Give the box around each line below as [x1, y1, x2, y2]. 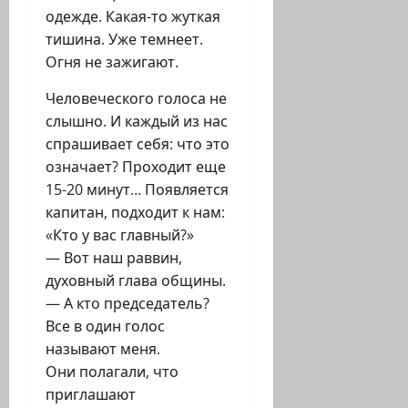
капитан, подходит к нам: [46, 202, 225, 223]
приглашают [46, 384, 136, 405]
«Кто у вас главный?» [46, 225, 194, 246]
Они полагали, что [46, 362, 178, 382]
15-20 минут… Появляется [46, 179, 229, 200]
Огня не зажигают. [46, 52, 178, 73]
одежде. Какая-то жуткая [46, 6, 220, 27]
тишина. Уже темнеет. [46, 29, 203, 50]
